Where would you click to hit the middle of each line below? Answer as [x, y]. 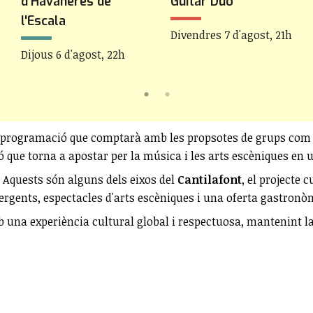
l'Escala [43, 21]
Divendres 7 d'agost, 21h [231, 35]
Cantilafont [210, 179]
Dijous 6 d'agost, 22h [73, 54]
